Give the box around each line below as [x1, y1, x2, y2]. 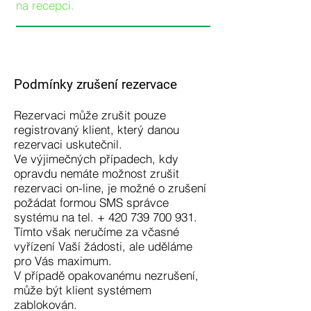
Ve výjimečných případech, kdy [14, 151, 178, 166]
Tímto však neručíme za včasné [14, 224, 179, 239]
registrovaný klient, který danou [14, 122, 179, 137]
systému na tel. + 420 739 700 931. [14, 210, 197, 224]
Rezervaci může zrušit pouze [14, 108, 166, 122]
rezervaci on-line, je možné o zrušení [14, 180, 206, 195]
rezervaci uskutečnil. [14, 137, 122, 151]
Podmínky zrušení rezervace [14, 76, 177, 92]
